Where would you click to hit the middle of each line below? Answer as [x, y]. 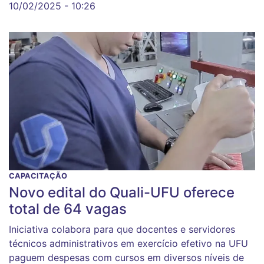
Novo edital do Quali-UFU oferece [122, 193]
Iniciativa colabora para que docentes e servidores [122, 230]
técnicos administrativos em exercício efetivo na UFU [128, 244]
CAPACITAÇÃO [38, 176]
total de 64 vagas [68, 209]
